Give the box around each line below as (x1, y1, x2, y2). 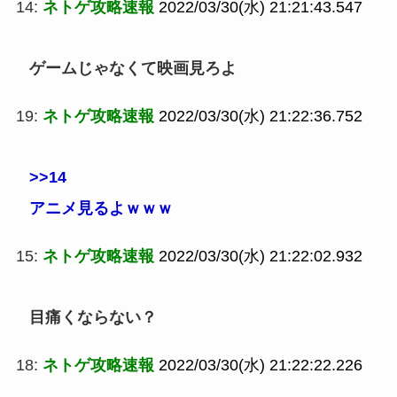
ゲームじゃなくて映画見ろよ (28, 59, 237, 78)
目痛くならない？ (28, 307, 157, 326)
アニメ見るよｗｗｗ (28, 199, 173, 218)
